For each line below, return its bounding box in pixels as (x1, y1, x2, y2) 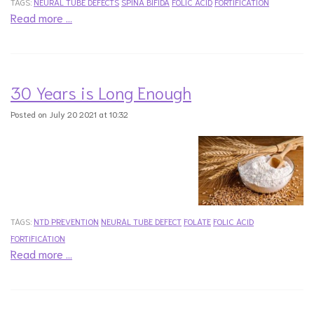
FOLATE (184, 216, 211, 226)
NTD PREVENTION (34, 216, 99, 226)
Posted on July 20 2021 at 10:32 (11, 109, 128, 119)
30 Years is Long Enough (11, 81, 191, 103)
